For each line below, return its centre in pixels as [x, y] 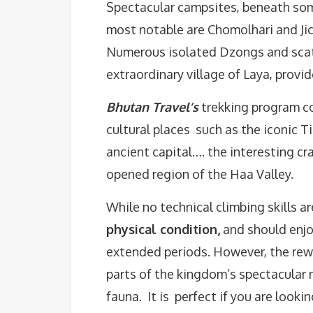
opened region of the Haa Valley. [200, 174]
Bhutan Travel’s [152, 107]
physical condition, [163, 229]
